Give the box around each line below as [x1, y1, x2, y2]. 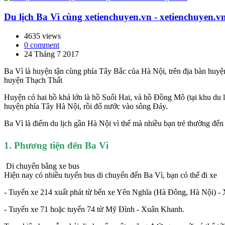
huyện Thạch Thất [4, 76, 62, 85]
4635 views [24, 32, 61, 41]
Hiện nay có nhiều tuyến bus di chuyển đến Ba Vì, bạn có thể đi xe [4, 171, 217, 180]
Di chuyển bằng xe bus [4, 162, 81, 171]
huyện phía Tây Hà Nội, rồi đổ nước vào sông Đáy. [4, 102, 168, 111]
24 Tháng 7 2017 [24, 50, 79, 59]
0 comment [24, 41, 59, 50]
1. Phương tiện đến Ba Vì [4, 140, 111, 151]
